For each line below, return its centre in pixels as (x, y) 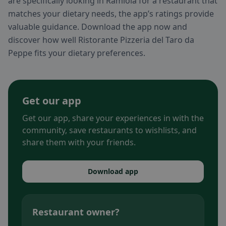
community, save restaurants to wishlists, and (109, 130)
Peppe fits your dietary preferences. (77, 53)
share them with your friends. (79, 143)
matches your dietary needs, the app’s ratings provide (111, 14)
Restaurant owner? (76, 212)
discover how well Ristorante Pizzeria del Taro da (101, 40)
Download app (113, 172)
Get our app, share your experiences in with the (113, 118)
